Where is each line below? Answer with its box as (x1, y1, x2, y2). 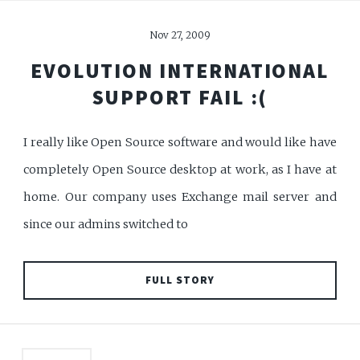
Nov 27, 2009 (149, 29, 211, 42)
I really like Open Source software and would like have (23, 134, 337, 149)
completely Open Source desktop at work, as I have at (23, 162, 337, 177)
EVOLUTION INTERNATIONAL (30, 57, 330, 84)
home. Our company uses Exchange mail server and (23, 189, 337, 204)
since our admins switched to (23, 216, 189, 231)
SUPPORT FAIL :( (92, 84, 268, 110)
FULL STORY (145, 273, 215, 288)
